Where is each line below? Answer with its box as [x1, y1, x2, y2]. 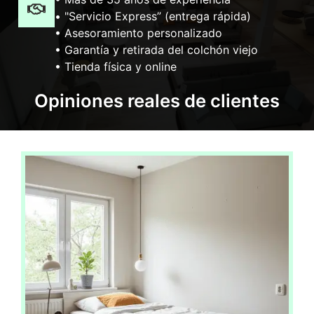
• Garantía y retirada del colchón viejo [55, 42, 258, 57]
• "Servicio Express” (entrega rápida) [55, 8, 251, 23]
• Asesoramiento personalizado [55, 25, 222, 40]
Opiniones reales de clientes [34, 89, 280, 111]
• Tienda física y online [55, 59, 177, 74]
